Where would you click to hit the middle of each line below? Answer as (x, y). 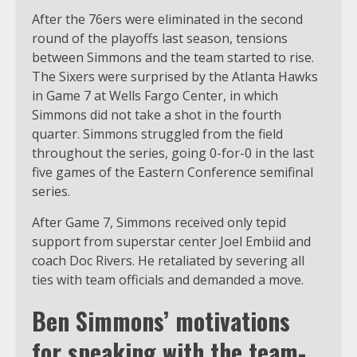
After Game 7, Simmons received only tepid (159, 222)
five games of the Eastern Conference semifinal (173, 172)
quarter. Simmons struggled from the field (157, 133)
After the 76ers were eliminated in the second (167, 19)
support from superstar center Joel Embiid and (171, 241)
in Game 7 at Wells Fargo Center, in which (155, 95)
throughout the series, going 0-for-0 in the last (173, 153)
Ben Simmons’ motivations (161, 320)
